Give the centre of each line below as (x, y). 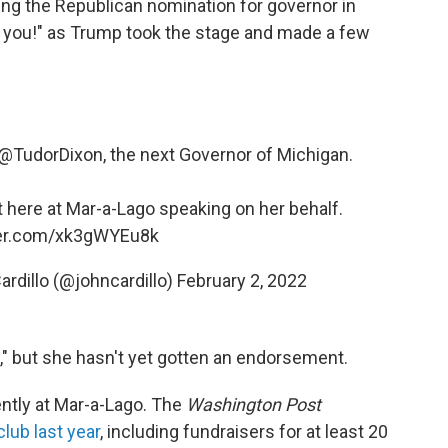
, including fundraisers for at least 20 (244, 432)
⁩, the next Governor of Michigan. (228, 155)
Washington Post (253, 405)
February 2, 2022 (241, 281)
